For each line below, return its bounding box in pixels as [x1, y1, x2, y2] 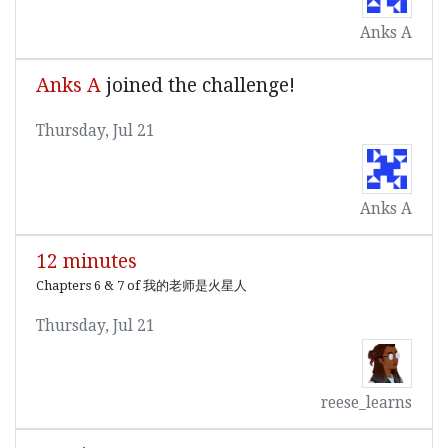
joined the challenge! [101, 74, 295, 98]
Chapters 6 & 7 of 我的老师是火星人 [36, 278, 247, 294]
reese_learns [321, 393, 412, 412]
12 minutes [36, 250, 137, 274]
